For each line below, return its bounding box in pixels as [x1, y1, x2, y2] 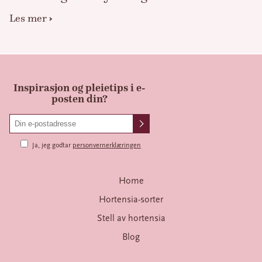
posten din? [51, 92, 108, 105]
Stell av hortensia [96, 212, 166, 223]
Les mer [9, 12, 47, 25]
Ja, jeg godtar [32, 140, 73, 149]
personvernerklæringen [73, 140, 141, 149]
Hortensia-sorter [99, 194, 163, 205]
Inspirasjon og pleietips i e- [13, 81, 146, 94]
